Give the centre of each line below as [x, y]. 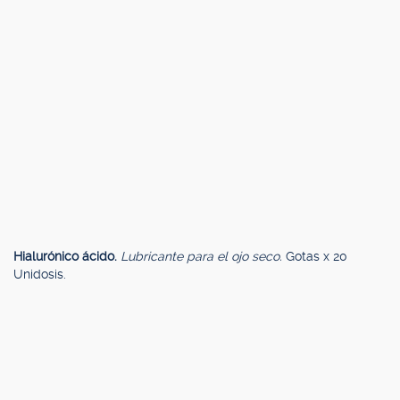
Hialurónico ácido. [67, 256]
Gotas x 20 [317, 256]
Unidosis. [40, 274]
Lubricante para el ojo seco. [203, 256]
